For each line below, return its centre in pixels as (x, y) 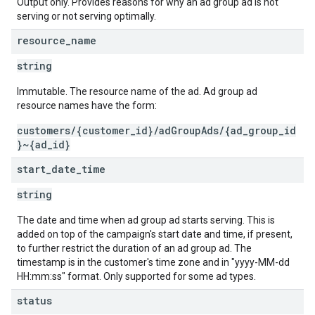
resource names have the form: (87, 105)
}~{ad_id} (44, 144)
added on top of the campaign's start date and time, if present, (155, 234)
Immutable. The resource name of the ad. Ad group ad (137, 91)
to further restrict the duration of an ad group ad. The (134, 248)
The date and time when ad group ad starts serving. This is (146, 220)
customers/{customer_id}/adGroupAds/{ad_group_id (156, 130)
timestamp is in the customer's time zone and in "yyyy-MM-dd (153, 262)
